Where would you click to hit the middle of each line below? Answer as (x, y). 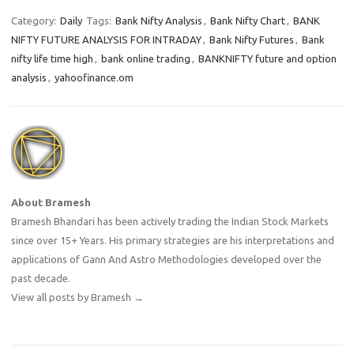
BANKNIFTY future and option (267, 59)
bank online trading (146, 59)
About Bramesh (51, 203)
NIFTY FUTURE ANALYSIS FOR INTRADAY (106, 40)
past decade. (41, 279)
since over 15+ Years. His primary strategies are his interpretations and (173, 241)
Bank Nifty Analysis (159, 21)
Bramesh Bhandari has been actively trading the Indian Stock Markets (170, 222)
